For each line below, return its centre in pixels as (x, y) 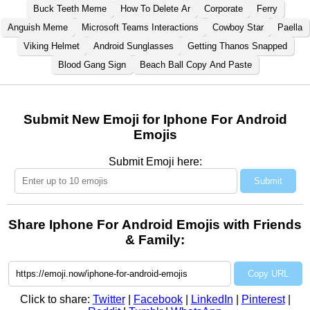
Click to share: (56, 300)
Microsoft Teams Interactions (140, 28)
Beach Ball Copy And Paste (196, 65)
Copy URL (268, 274)
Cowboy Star (238, 28)
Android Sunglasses (133, 46)
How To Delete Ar (155, 9)
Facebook (158, 300)
